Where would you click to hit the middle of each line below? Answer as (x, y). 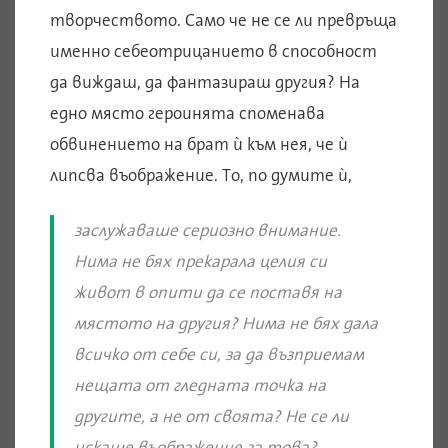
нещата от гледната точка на (200, 385)
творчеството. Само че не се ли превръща (223, 20)
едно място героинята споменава (187, 113)
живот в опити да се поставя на (208, 292)
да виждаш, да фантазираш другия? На (205, 82)
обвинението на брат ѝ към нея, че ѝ (199, 144)
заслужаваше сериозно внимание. (207, 230)
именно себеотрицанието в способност (213, 51)
